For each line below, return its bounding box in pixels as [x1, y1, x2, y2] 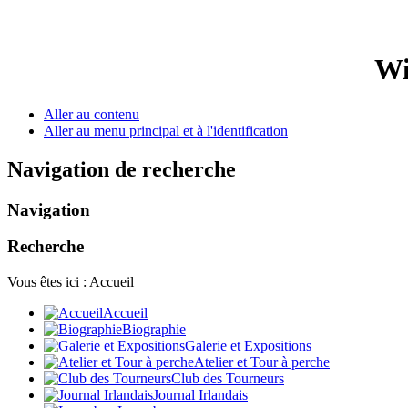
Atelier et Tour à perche [194, 354, 330, 371]
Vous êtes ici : [7, 274, 89, 291]
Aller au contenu [44, 106, 139, 122]
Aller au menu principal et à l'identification [44, 122, 288, 138]
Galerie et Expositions [185, 338, 311, 354]
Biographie [122, 321, 186, 338]
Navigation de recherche [7, 157, 236, 181]
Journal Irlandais [153, 387, 248, 403]
